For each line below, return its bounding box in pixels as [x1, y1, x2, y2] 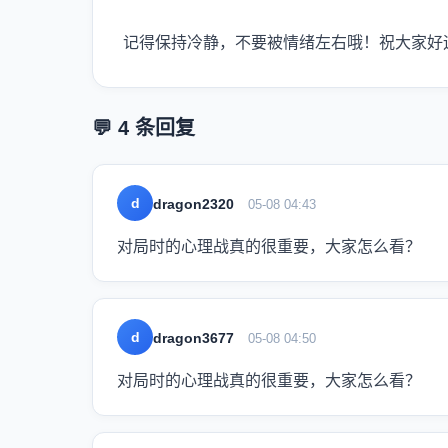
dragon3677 [153, 329, 234, 346]
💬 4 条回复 [92, 117, 195, 139]
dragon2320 [153, 195, 234, 212]
